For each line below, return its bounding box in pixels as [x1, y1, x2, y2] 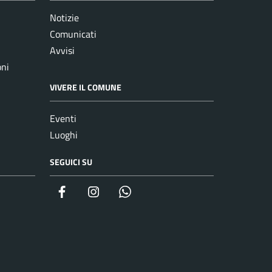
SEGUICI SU [50, 155, 92, 169]
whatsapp [132, 184, 174, 199]
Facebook [69, 184, 107, 199]
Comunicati [50, 27, 97, 42]
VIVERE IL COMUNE [50, 81, 121, 94]
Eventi [50, 111, 76, 126]
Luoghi [50, 127, 78, 143]
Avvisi [50, 43, 75, 58]
